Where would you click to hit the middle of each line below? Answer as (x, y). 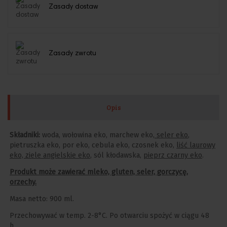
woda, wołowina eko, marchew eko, (97, 135)
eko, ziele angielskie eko (50, 156)
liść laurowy (196, 145)
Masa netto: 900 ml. (42, 199)
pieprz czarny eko (173, 156)
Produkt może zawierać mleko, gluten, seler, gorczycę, (99, 172)
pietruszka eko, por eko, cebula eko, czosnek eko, (93, 145)
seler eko (171, 135)
